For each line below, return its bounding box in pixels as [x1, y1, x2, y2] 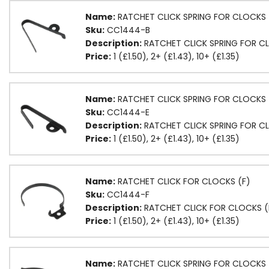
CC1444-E [104, 106, 150, 118]
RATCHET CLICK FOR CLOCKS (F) [115, 175, 250, 187]
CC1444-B [104, 23, 150, 36]
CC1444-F [104, 188, 150, 201]
